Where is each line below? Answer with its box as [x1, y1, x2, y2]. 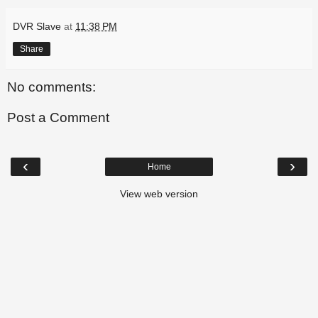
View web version [120, 187, 198, 199]
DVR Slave [13, 20, 61, 32]
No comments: [7, 79, 96, 94]
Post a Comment [7, 110, 109, 126]
